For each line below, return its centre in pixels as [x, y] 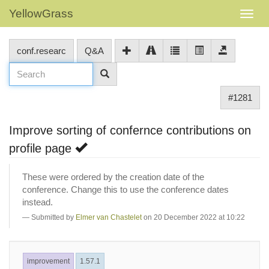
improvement [48, 261]
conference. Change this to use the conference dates [125, 189]
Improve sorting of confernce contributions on [130, 130]
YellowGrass [41, 14]
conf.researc [41, 51]
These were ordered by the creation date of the [113, 177]
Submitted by [53, 217]
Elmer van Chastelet [109, 217]
